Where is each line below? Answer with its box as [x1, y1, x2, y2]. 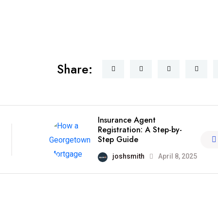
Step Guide [97, 134, 138, 145]
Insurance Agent [97, 114, 156, 126]
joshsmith [112, 152, 145, 161]
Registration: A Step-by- [97, 124, 182, 136]
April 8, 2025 [156, 152, 197, 161]
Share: [57, 60, 92, 78]
